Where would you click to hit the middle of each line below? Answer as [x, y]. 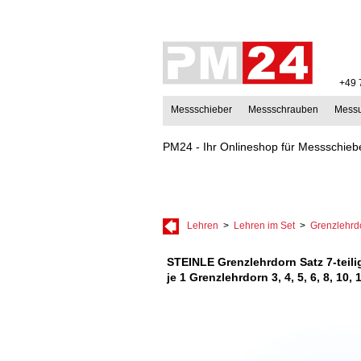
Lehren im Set [264, 226]
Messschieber [201, 110]
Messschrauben [283, 110]
